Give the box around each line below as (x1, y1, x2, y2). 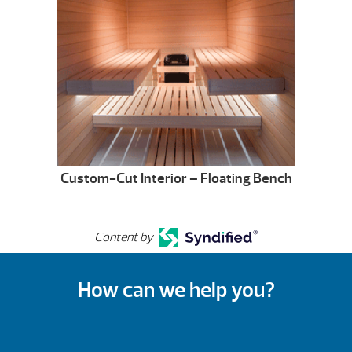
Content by (94, 229, 154, 246)
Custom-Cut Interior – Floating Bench (60, 170, 292, 189)
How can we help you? (77, 276, 275, 303)
